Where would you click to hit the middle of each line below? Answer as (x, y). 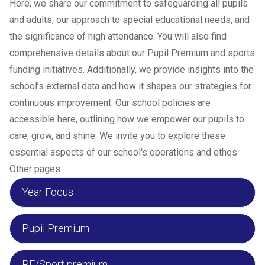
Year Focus (48, 192)
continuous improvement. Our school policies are (110, 103)
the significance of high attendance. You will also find (118, 36)
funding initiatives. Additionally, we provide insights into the (132, 70)
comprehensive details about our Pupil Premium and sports (132, 53)
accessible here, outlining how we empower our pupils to (127, 119)
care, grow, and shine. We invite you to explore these (117, 136)
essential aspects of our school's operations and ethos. (124, 152)
